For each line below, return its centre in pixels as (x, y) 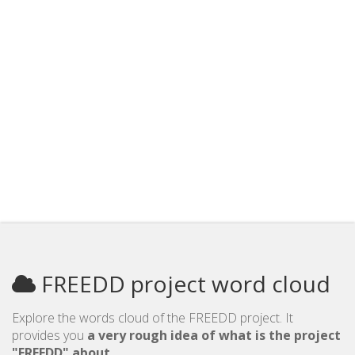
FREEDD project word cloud (183, 284)
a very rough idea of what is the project (214, 335)
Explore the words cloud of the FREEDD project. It (153, 318)
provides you (50, 335)
